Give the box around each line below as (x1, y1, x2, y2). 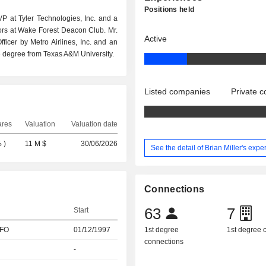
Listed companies (144, 87, 211, 96)
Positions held (144, 5, 195, 14)
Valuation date (71, 120, 118, 128)
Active (144, 34, 167, 43)
